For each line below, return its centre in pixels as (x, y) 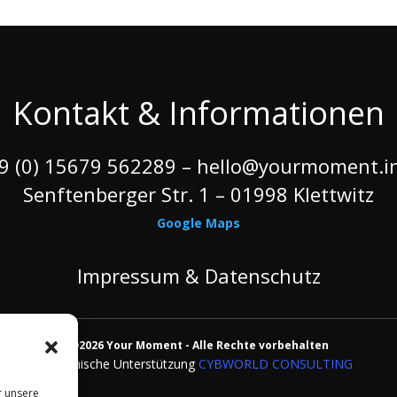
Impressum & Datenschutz (198, 275)
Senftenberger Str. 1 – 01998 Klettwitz (198, 194)
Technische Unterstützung (120, 363)
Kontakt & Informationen (198, 113)
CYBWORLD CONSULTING (275, 363)
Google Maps (198, 222)
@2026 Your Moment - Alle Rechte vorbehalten (198, 345)
